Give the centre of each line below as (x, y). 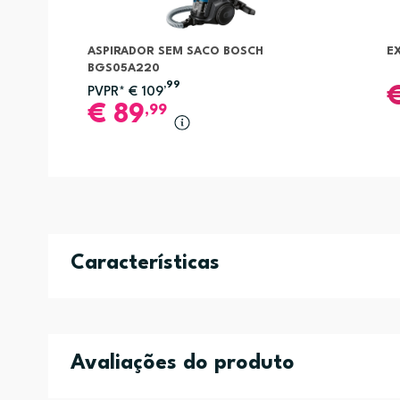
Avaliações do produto (182, 363)
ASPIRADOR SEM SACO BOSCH (175, 51)
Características (145, 263)
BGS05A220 (123, 68)
